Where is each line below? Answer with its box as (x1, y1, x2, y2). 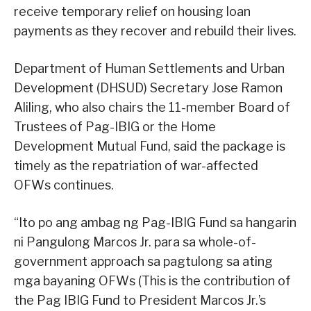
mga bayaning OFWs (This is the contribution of (14, 274, 291, 289)
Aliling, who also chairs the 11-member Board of (14, 100, 290, 115)
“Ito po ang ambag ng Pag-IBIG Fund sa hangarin (14, 215, 296, 230)
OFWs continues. (14, 178, 114, 193)
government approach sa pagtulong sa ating (14, 254, 273, 269)
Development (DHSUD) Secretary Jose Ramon (14, 81, 283, 96)
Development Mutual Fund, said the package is (14, 139, 285, 154)
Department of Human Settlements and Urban (14, 61, 285, 76)
